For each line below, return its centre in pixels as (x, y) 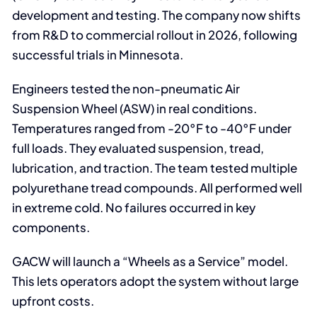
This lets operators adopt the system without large (156, 281)
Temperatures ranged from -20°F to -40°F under (152, 128)
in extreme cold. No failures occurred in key (134, 208)
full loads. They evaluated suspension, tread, (138, 148)
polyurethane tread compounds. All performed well (157, 188)
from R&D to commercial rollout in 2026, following (155, 35)
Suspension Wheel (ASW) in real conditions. (135, 109)
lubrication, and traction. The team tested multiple (155, 168)
